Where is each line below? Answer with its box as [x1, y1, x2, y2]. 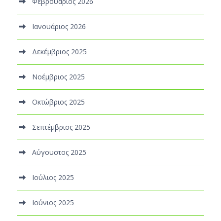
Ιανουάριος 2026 [32, 21, 86, 31]
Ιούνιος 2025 [32, 197, 74, 207]
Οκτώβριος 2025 [32, 97, 85, 107]
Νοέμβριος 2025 [32, 72, 85, 81]
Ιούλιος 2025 [32, 172, 74, 182]
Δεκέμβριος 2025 [32, 46, 87, 56]
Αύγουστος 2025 [32, 147, 86, 157]
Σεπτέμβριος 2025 [32, 122, 90, 132]
